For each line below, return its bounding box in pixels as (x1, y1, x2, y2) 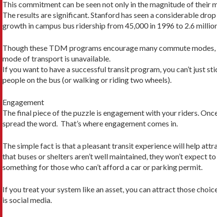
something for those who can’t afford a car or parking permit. (2, 162, 202, 171)
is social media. (2, 195, 52, 204)
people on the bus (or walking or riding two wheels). (2, 75, 171, 84)
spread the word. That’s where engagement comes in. (2, 118, 178, 128)
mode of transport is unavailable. (2, 53, 110, 63)
